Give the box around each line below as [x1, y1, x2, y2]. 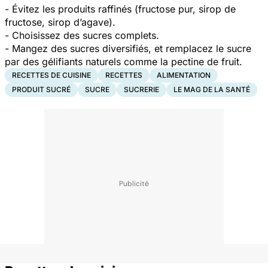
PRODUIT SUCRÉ [12, 84, 71, 94]
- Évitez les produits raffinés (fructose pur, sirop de [5, 2, 236, 15]
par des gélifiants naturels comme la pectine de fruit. [5, 55, 257, 68]
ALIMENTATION [157, 70, 211, 80]
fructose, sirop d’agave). [5, 16, 115, 28]
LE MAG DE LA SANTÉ [173, 84, 250, 94]
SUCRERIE [124, 84, 159, 94]
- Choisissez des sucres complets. [5, 29, 159, 41]
